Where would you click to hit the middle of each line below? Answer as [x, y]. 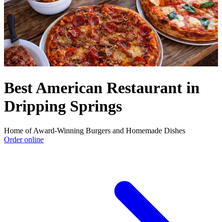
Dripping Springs [63, 106]
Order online [24, 139]
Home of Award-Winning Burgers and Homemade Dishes [95, 130]
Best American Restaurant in [102, 88]
